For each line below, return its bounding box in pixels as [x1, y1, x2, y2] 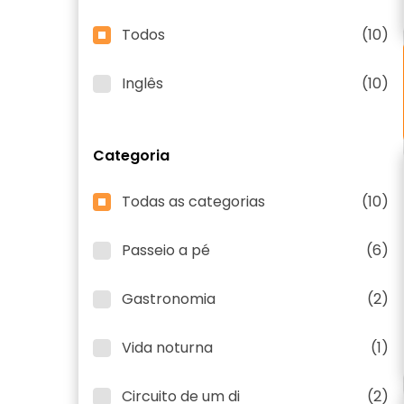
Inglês [122, 73, 163, 94]
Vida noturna [122, 337, 213, 358]
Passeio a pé [122, 240, 210, 261]
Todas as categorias [122, 191, 265, 212]
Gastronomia [122, 289, 216, 309]
